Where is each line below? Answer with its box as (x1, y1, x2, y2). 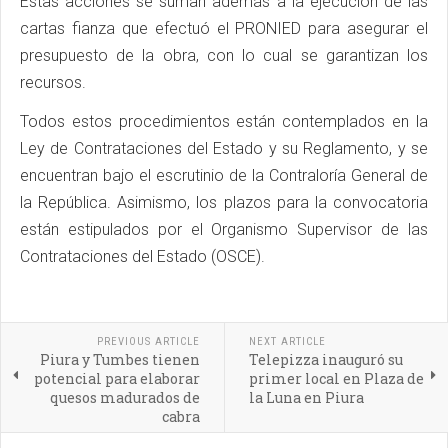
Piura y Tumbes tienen (39, 349, 200, 369)
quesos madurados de (49, 387, 200, 407)
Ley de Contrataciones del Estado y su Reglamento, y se (20, 138, 428, 158)
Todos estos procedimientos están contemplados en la (20, 111, 428, 131)
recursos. (20, 72, 86, 92)
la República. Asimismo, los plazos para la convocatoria (20, 192, 428, 212)
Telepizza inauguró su (248, 349, 403, 369)
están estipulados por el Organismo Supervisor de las (20, 219, 428, 239)
